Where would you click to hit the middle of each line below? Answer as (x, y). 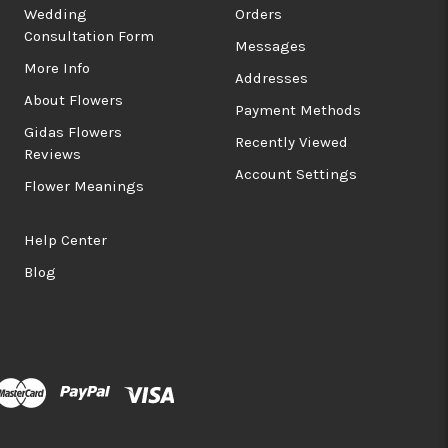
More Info (57, 68)
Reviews (53, 154)
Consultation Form (89, 36)
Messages (270, 46)
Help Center (66, 240)
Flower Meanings (84, 186)
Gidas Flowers (73, 132)
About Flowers (74, 100)
